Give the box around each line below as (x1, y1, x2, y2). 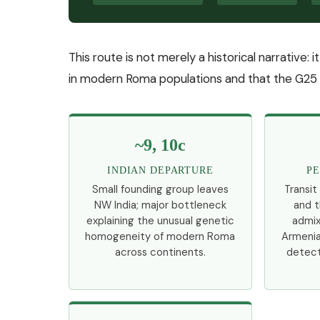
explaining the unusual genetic (86, 214, 234, 229)
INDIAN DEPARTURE (107, 164, 214, 176)
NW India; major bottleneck (94, 198, 226, 213)
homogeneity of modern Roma (85, 229, 236, 244)
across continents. (114, 245, 206, 260)
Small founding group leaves (91, 182, 229, 197)
